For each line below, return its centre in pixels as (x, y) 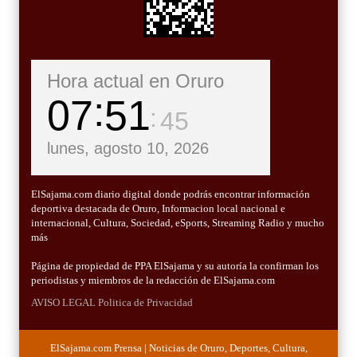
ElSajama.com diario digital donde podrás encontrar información (171, 194)
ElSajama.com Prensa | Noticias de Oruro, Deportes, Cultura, (178, 348)
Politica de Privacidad (145, 303)
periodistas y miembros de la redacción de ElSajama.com (153, 280)
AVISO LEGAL (63, 303)
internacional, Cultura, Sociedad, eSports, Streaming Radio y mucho (178, 223)
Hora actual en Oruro (135, 81)
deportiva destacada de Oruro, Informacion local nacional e (158, 209)
